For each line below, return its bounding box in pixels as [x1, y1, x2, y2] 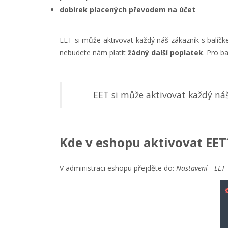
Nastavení [176, 163, 210, 174]
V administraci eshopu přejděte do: [60, 163, 176, 174]
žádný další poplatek [128, 48, 203, 58]
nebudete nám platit [60, 48, 128, 58]
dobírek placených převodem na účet [60, 5, 195, 15]
